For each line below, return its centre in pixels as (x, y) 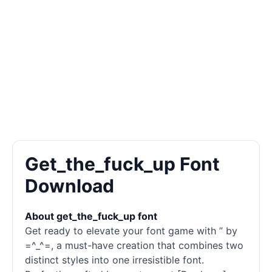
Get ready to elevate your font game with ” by (131, 231)
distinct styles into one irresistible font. (114, 260)
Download (70, 186)
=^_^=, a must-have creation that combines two (134, 245)
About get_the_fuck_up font (91, 216)
